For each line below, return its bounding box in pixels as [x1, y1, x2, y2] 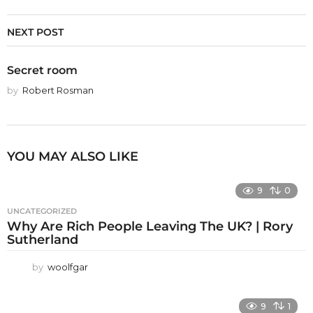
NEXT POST [7, 26, 64, 39]
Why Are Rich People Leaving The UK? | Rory [7, 219, 293, 235]
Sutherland [7, 232, 78, 248]
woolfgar [48, 261, 88, 273]
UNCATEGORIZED [7, 206, 77, 217]
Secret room [7, 63, 78, 78]
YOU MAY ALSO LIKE [7, 149, 138, 165]
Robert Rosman [22, 85, 94, 96]
